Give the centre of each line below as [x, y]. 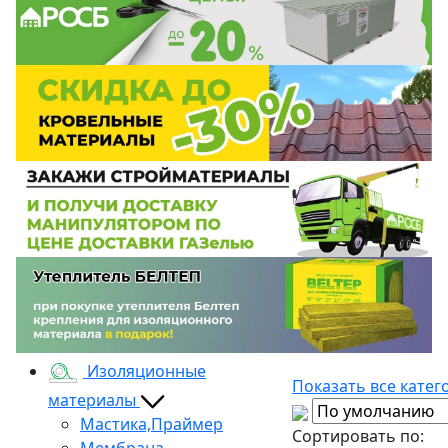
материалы [94, 399]
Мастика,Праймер [151, 423]
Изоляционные [146, 371]
